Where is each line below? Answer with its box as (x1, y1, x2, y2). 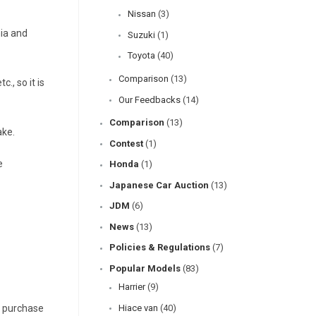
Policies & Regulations (109, 242, 210, 253)
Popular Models (109, 262, 181, 274)
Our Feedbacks (119, 94, 181, 105)
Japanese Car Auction (109, 179, 209, 190)
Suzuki (128, 29, 155, 40)
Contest (109, 138, 143, 149)
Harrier (119, 281, 145, 292)
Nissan (128, 8, 156, 20)
